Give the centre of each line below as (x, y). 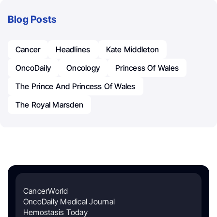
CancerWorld (46, 191)
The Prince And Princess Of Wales (76, 86)
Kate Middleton (132, 49)
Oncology (83, 68)
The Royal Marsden (50, 105)
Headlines (73, 49)
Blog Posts (32, 19)
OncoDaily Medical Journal (69, 201)
